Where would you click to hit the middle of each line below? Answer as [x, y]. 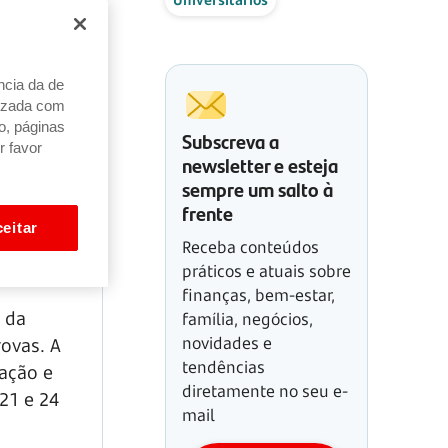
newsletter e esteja [260, 164]
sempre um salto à [257, 188]
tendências [223, 367]
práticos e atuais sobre [266, 271]
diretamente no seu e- [265, 391]
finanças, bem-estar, [258, 295]
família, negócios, [247, 319]
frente [207, 212]
